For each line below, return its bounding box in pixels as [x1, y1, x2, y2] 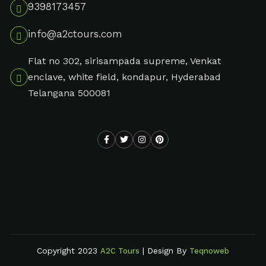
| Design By [140, 245, 189, 255]
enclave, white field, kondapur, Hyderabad [27, 71, 221, 83]
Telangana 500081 [27, 87, 110, 99]
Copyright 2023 [37, 245, 100, 255]
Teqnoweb [189, 246, 229, 255]
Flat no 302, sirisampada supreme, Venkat [27, 55, 221, 67]
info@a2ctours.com [27, 28, 122, 40]
